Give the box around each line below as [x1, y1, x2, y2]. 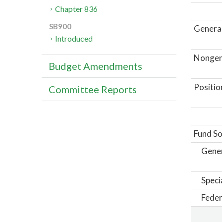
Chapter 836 [55, 4, 98, 14]
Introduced [55, 34, 93, 44]
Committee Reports [49, 83, 137, 96]
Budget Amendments [49, 60, 142, 72]
